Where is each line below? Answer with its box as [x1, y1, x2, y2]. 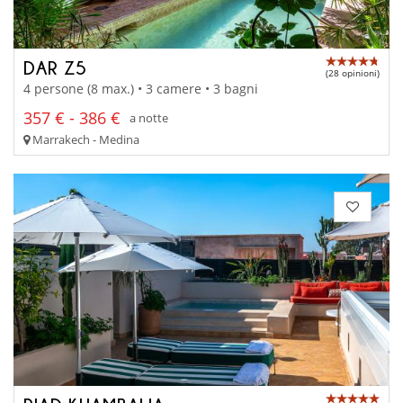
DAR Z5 [23, 58, 87, 78]
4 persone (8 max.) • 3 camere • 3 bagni [23, 79, 258, 97]
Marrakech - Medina [30, 130, 139, 148]
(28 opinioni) [326, 67, 380, 80]
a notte [130, 110, 168, 127]
